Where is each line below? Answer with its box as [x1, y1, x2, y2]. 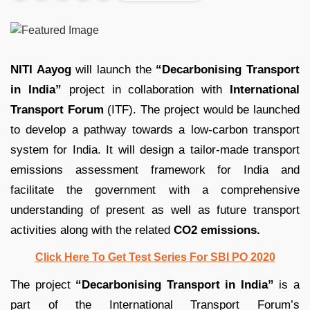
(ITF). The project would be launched [103, 102, 300, 116]
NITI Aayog [10, 62, 71, 76]
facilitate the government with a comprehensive [10, 183, 300, 197]
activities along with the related [10, 223, 174, 237]
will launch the [71, 62, 156, 76]
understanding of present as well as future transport [10, 203, 300, 217]
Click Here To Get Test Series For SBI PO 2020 [35, 250, 275, 263]
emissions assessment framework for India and [10, 163, 300, 176]
